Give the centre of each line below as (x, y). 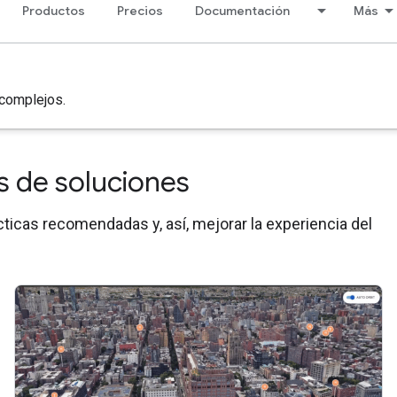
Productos (54, 11)
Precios (140, 11)
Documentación (242, 11)
